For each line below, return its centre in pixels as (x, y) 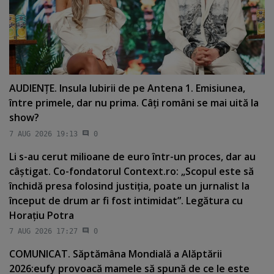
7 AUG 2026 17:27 (43, 231)
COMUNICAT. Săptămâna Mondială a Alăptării (116, 254)
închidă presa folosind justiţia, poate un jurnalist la (129, 186)
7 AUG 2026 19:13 (43, 134)
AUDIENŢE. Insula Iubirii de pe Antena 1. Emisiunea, (127, 88)
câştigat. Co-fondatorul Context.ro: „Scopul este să (131, 171)
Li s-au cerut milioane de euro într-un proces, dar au (132, 156)
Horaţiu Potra (42, 215)
